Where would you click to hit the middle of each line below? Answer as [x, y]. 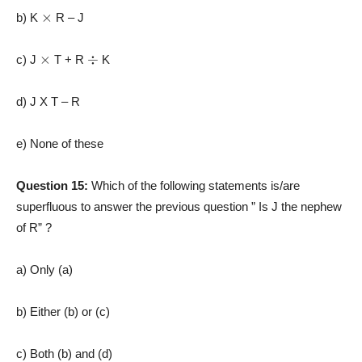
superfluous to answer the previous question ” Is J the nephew [179, 206]
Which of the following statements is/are [196, 185]
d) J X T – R [48, 101]
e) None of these [60, 143]
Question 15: [54, 185]
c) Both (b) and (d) [64, 353]
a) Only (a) [44, 269]
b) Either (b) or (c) [63, 311]
